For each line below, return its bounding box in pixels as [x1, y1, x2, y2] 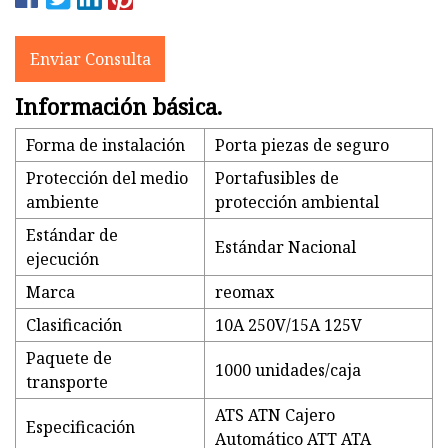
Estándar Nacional [215, 236, 356, 259]
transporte [26, 371, 108, 394]
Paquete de [26, 347, 112, 370]
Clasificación [26, 314, 122, 337]
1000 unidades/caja [215, 359, 361, 382]
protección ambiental [215, 191, 379, 214]
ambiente [26, 191, 99, 214]
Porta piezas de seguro [215, 134, 389, 157]
